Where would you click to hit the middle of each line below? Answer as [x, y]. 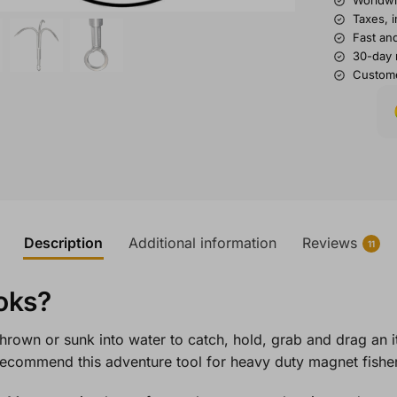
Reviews [330, 243]
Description [63, 243]
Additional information [202, 243]
